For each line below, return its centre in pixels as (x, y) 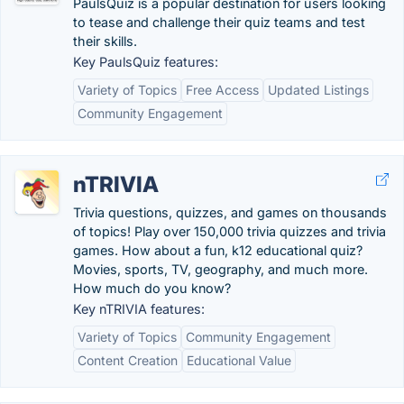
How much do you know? (152, 288)
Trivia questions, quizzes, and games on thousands (230, 212)
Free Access (222, 90)
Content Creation (128, 360)
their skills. (105, 41)
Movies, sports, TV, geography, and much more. (220, 269)
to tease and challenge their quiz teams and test (219, 22)
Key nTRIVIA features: (139, 309)
